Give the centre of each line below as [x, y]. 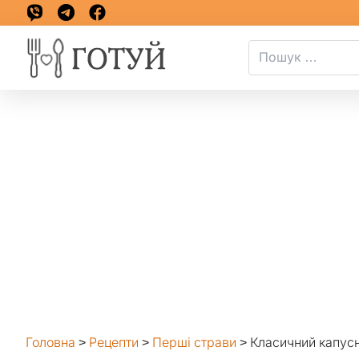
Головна [50, 343]
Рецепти [114, 343]
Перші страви [194, 343]
